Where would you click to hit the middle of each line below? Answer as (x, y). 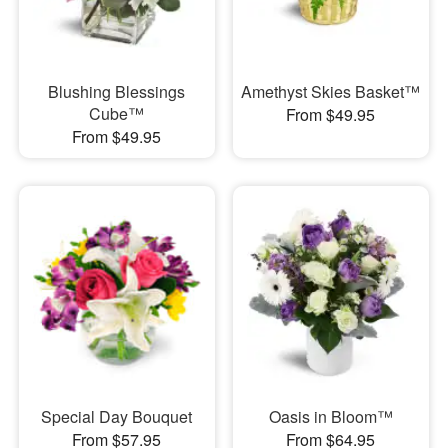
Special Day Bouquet (117, 417)
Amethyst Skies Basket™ (331, 91)
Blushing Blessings (117, 91)
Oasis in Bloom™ (330, 417)
